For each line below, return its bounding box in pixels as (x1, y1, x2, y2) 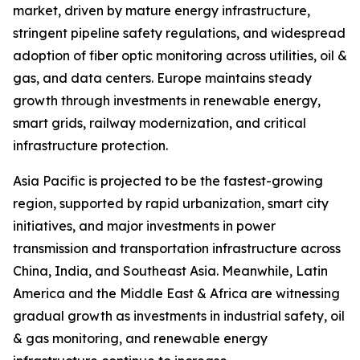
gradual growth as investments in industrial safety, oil (13, 308, 345, 325)
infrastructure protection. (13, 137, 168, 154)
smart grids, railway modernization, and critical (13, 115, 306, 132)
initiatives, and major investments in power (13, 218, 276, 235)
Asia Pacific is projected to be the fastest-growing (13, 173, 323, 190)
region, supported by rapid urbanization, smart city (13, 195, 329, 212)
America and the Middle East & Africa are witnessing (13, 285, 340, 302)
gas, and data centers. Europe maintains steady (13, 70, 312, 87)
